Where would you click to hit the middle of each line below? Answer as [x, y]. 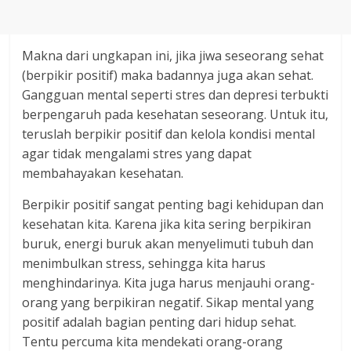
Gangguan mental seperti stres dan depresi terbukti [175, 95]
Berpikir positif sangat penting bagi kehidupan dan [173, 204]
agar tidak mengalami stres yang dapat [137, 154]
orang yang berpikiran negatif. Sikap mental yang [168, 302]
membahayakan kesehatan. [103, 173]
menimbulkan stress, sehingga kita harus [144, 263]
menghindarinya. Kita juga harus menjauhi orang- [169, 283]
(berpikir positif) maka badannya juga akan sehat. [168, 75]
